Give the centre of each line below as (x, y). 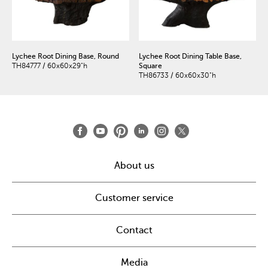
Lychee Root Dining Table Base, (190, 57)
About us (134, 166)
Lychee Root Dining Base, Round (66, 57)
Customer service (134, 198)
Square (150, 66)
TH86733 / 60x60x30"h (177, 76)
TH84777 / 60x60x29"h (50, 66)
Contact (134, 231)
